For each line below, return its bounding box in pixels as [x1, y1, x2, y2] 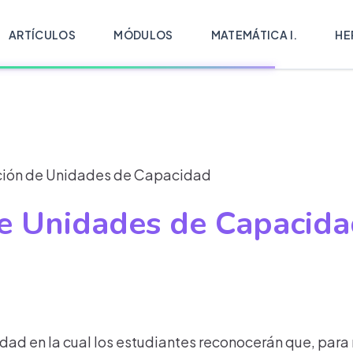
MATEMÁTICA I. [210, 27, 298, 42]
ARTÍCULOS [9, 27, 76, 42]
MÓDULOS [113, 27, 173, 42]
